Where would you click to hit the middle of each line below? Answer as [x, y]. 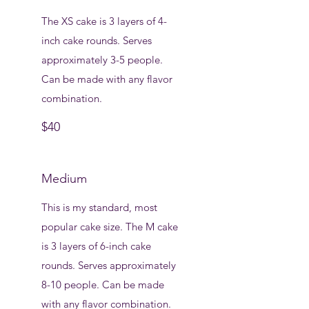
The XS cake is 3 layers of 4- [104, 21]
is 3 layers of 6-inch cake [96, 246]
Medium [64, 179]
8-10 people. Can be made [103, 285]
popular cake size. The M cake [110, 227]
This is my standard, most [99, 207]
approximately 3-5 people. [102, 60]
